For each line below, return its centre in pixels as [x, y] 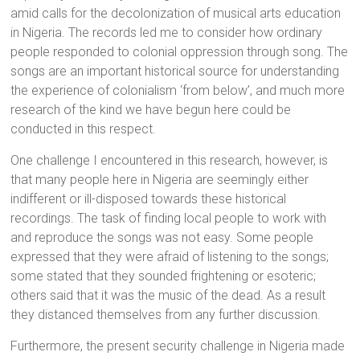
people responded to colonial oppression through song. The [180, 52]
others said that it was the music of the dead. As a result [168, 296]
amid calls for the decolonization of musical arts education [176, 14]
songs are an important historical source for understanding [175, 72]
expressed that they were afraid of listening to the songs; [170, 257]
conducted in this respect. [84, 129]
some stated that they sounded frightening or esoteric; [164, 276]
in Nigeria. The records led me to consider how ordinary [167, 33]
